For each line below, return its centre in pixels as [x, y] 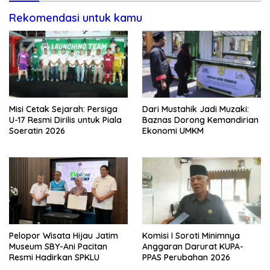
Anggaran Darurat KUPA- [193, 247]
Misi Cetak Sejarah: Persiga [63, 109]
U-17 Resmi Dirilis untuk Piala [66, 120]
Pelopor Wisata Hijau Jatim [64, 236]
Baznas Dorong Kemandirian [200, 120]
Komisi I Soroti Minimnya [191, 236]
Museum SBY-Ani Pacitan [58, 247]
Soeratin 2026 [37, 131]
